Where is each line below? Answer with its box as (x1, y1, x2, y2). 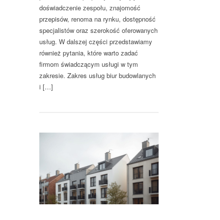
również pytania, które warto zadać (39, 48, 138, 58)
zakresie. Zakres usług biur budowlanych (39, 71, 156, 81)
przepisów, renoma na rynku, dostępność (39, 14, 156, 24)
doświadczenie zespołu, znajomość (39, 3, 140, 13)
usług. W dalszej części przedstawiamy (39, 37, 152, 47)
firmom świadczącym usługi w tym (39, 59, 138, 69)
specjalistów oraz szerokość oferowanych (39, 26, 158, 35)
